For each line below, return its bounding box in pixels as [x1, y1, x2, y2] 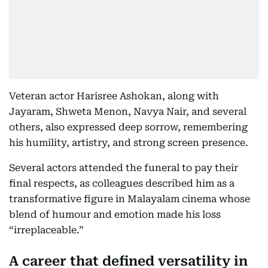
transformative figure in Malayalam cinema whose [9, 193, 250, 205]
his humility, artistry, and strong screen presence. [9, 137, 248, 148]
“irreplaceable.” [9, 224, 84, 236]
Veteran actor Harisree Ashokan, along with [9, 90, 219, 102]
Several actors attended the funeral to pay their [9, 162, 238, 173]
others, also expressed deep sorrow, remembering [9, 121, 248, 133]
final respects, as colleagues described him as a [9, 178, 234, 189]
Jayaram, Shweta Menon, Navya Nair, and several [9, 106, 246, 117]
